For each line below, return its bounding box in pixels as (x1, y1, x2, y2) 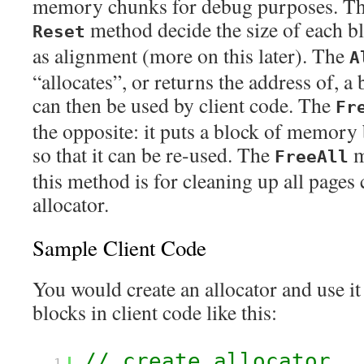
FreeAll (275, 147, 349, 167)
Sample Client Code (32, 233, 206, 262)
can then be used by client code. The (32, 91, 336, 119)
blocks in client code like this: (32, 298, 277, 326)
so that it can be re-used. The (32, 141, 275, 168)
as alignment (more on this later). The (32, 41, 349, 69)
